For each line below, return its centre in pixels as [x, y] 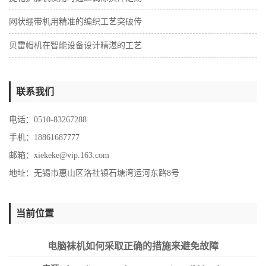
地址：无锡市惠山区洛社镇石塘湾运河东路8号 [94, 173]
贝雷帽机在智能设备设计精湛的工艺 [75, 45]
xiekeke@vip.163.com [72, 155]
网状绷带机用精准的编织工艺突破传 [75, 22]
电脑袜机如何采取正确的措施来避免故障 [133, 246]
